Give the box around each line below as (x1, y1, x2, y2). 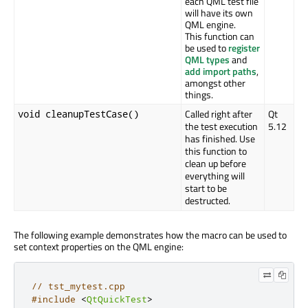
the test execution (185, 119, 258, 134)
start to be (185, 181, 227, 196)
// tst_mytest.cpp (32, 280, 125, 292)
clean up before (185, 156, 246, 171)
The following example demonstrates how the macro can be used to (14, 228, 287, 243)
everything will (185, 168, 245, 184)
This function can (185, 29, 254, 44)
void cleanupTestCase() (18, 107, 139, 121)
